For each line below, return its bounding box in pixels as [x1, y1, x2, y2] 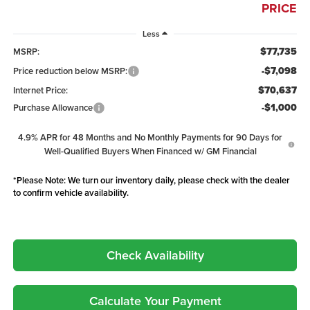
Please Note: [16, 174, 66, 188]
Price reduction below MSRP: [12, 64, 127, 78]
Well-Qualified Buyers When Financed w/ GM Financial [44, 145, 257, 158]
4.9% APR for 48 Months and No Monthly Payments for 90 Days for [18, 131, 283, 145]
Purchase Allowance [12, 101, 93, 115]
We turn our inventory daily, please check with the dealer [65, 174, 290, 188]
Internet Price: [12, 84, 68, 98]
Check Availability [106, 246, 204, 264]
